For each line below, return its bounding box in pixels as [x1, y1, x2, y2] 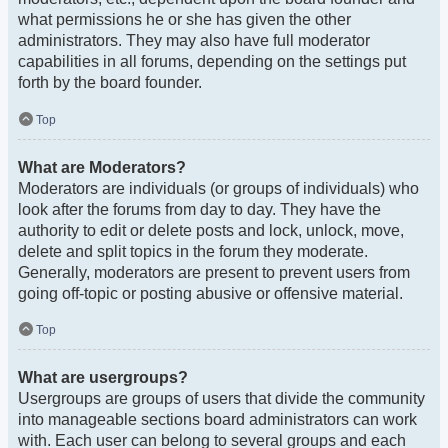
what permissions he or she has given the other [18, 11, 351, 29]
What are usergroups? [18, 368, 188, 386]
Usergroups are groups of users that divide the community [18, 389, 425, 407]
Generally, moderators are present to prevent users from [18, 263, 410, 281]
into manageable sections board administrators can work [18, 410, 417, 428]
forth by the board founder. [18, 74, 202, 92]
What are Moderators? [18, 158, 186, 176]
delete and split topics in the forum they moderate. [18, 242, 368, 260]
